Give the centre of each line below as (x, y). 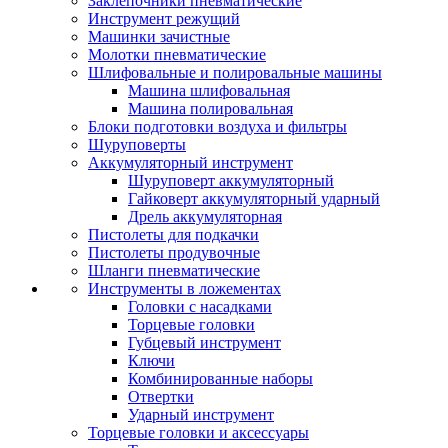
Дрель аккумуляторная (205, 216)
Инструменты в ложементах (184, 288)
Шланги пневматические (174, 270)
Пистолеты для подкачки (173, 234)
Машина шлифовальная (209, 90)
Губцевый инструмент (204, 342)
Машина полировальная (210, 108)
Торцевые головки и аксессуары (198, 432)
